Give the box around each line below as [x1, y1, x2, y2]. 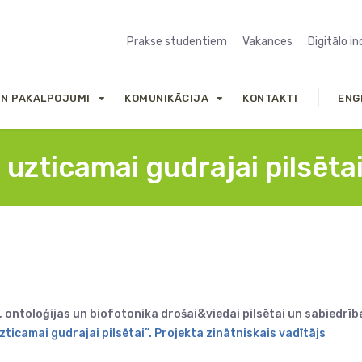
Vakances [242, 35, 293, 48]
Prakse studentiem [127, 35, 227, 48]
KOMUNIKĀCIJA [124, 91, 209, 104]
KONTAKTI [242, 91, 298, 104]
